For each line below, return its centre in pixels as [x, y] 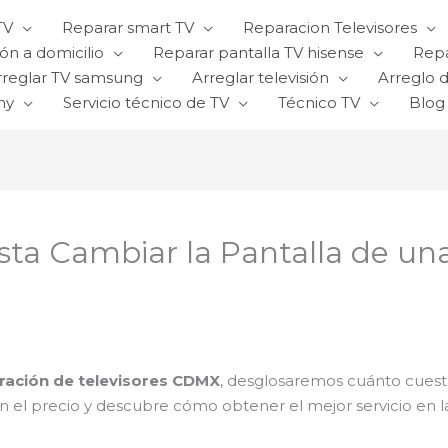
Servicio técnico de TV [146, 102]
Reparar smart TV [128, 27]
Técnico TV [319, 102]
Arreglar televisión [260, 77]
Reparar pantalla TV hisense [258, 52]
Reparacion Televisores [330, 27]
